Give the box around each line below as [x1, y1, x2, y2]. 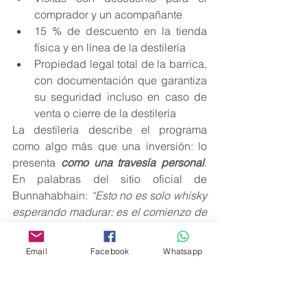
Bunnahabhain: [12, 188, 91, 202]
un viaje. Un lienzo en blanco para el [12, 221, 207, 235]
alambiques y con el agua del [12, 270, 207, 284]
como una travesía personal [60, 155, 204, 169]
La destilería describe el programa [12, 122, 207, 136]
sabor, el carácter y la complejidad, [12, 237, 207, 251]
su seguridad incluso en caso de [34, 89, 207, 103]
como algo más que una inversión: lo [12, 138, 207, 153]
